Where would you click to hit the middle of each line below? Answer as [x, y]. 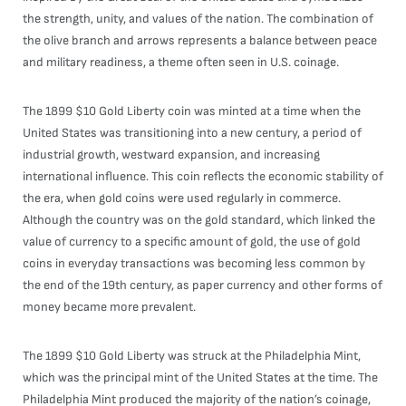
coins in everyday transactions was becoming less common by [194, 263]
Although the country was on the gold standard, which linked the [199, 220]
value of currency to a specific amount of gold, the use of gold [192, 242]
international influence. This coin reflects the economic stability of [203, 176]
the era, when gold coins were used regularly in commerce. [182, 198]
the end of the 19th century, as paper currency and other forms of [203, 285]
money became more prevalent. [109, 307]
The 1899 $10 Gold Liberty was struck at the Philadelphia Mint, [192, 356]
